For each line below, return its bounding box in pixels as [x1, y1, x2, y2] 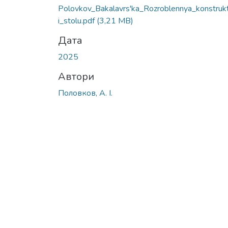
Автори [58, 69, 94, 83]
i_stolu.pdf [58, 15, 97, 26]
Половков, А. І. [58, 87, 112, 99]
